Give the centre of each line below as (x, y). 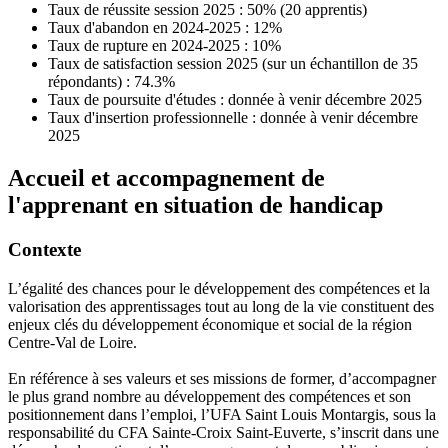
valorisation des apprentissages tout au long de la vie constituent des (221, 306)
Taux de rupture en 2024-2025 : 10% (164, 46)
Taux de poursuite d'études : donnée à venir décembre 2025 (235, 100)
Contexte (44, 250)
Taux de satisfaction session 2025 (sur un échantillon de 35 (233, 64)
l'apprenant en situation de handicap (195, 205)
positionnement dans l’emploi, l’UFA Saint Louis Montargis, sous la (222, 414)
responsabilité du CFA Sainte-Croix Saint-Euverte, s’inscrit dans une (223, 432)
